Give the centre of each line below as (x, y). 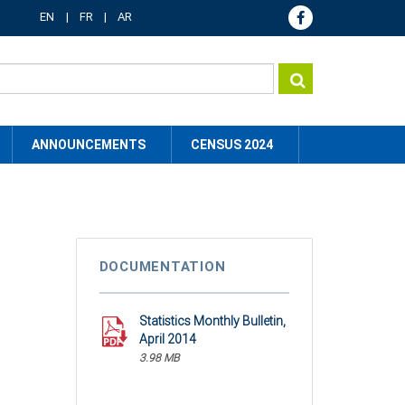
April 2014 (167, 339)
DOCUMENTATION (162, 267)
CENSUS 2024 (232, 145)
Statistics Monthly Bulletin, (212, 321)
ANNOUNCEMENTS (89, 145)
